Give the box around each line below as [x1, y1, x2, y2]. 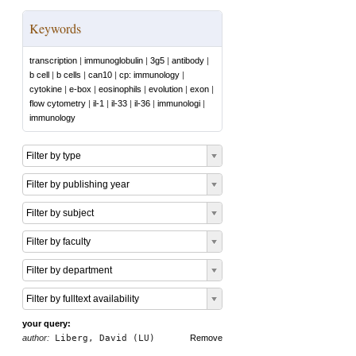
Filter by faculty [26, 236, 91, 247]
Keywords [29, 20, 81, 37]
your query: [22, 319, 71, 328]
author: [22, 333, 49, 342]
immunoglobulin [84, 56, 143, 65]
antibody [172, 56, 204, 65]
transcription [29, 56, 77, 65]
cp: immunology [119, 70, 180, 79]
